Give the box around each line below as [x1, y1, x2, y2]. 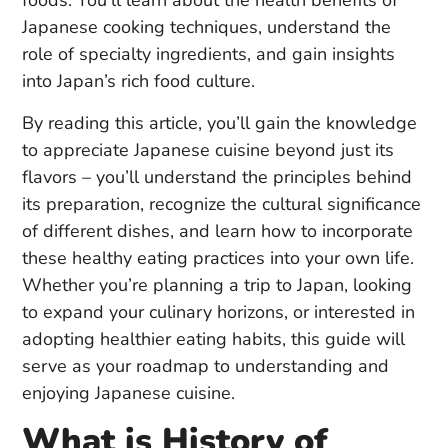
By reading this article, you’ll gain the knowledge [22, 110, 417, 135]
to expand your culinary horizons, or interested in [22, 299, 415, 324]
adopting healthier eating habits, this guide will [22, 326, 405, 351]
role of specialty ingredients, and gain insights [22, 42, 395, 67]
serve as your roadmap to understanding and [22, 353, 389, 378]
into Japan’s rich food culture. [22, 69, 255, 94]
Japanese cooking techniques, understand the [22, 15, 391, 40]
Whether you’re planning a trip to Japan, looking [22, 272, 412, 297]
